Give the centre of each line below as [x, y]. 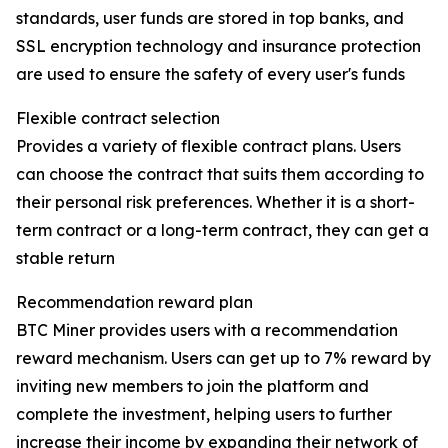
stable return [65, 258]
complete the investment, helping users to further [204, 414]
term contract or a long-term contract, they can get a [222, 230]
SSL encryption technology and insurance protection [218, 46]
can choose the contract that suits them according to [220, 174]
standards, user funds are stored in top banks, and [210, 18]
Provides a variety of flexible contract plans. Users [208, 146]
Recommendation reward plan [134, 302]
